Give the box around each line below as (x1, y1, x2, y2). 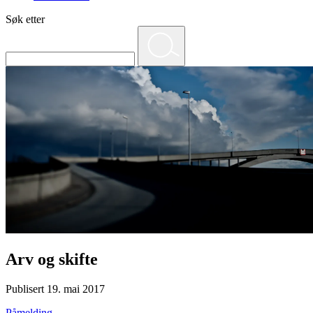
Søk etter (6, 13, 45, 26)
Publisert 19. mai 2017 (6, 283, 105, 296)
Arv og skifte (6, 250, 98, 269)
